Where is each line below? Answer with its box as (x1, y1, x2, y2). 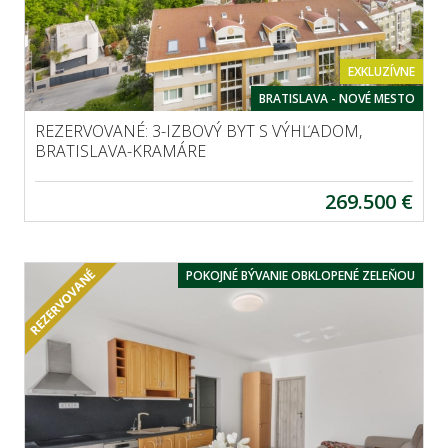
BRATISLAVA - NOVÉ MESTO (259, 89, 415, 107)
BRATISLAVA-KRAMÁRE (35, 139, 206, 162)
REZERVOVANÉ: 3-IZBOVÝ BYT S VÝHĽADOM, (35, 119, 362, 142)
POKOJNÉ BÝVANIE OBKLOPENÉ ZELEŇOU (186, 266, 415, 284)
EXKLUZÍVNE (348, 62, 415, 80)
